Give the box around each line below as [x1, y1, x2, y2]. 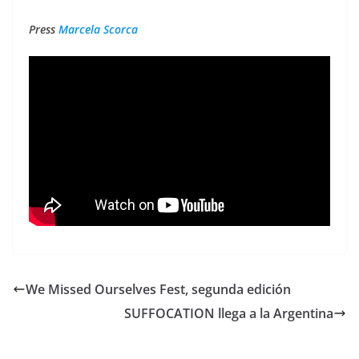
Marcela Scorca [55, 21, 138, 37]
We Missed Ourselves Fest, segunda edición [26, 280, 291, 299]
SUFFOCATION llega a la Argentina [124, 305, 333, 323]
